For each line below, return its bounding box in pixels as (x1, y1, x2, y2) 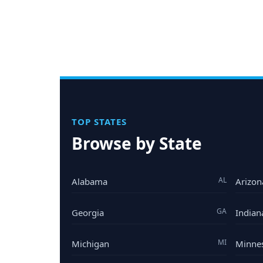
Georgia (72, 207, 104, 219)
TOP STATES (72, 116, 127, 128)
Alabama (72, 176, 107, 188)
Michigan (72, 238, 109, 250)
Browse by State (72, 132, 202, 155)
